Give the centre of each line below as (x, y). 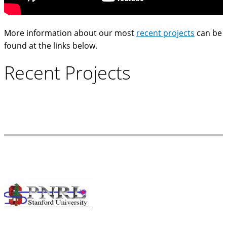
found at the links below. (51, 46)
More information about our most (70, 33)
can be (208, 33)
